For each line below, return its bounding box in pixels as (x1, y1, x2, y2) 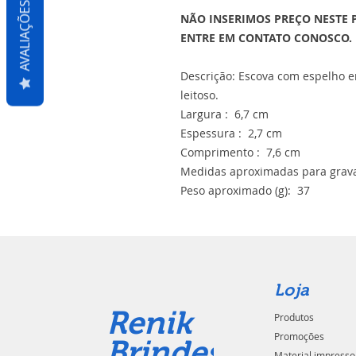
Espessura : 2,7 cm (180, 126, 282, 141)
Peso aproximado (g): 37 (180, 183, 310, 198)
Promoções (274, 330, 325, 342)
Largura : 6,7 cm (180, 106, 269, 122)
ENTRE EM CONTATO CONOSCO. (180, 30, 352, 45)
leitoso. (180, 87, 219, 103)
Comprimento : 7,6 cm (180, 145, 300, 160)
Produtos (274, 311, 315, 323)
